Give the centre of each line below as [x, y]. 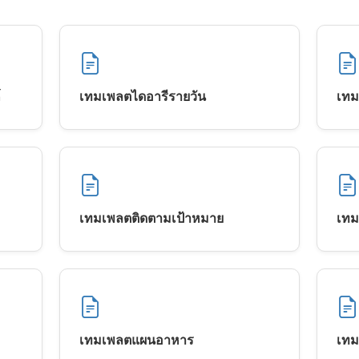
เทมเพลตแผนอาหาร [137, 339]
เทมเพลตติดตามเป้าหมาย [152, 218]
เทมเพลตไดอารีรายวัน [143, 96]
